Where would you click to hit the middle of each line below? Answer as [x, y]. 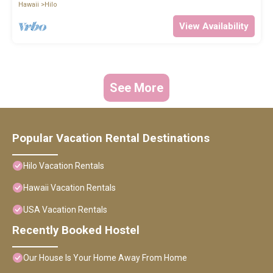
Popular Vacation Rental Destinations [111, 139]
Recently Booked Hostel [76, 231]
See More [136, 88]
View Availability [214, 27]
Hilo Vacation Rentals [64, 166]
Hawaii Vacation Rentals [69, 188]
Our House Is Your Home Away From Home [105, 258]
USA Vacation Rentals [65, 210]
